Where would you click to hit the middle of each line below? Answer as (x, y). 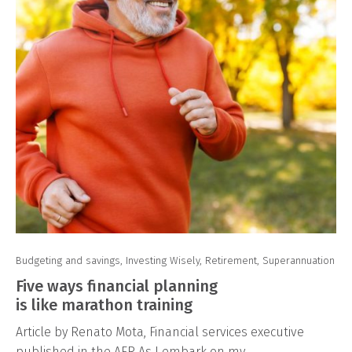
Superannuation (299, 260)
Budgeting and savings (68, 260)
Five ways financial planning (117, 286)
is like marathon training (104, 304)
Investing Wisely (163, 260)
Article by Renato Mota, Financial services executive (160, 332)
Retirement (231, 260)
